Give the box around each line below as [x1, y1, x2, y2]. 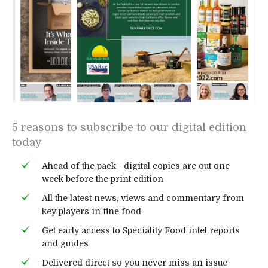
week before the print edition [42, 173, 163, 184]
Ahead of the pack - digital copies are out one [42, 160, 230, 170]
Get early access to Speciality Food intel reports [42, 225, 240, 235]
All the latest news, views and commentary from [42, 193, 244, 203]
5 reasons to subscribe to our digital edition [12, 121, 246, 133]
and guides [42, 238, 89, 248]
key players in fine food [42, 206, 141, 216]
